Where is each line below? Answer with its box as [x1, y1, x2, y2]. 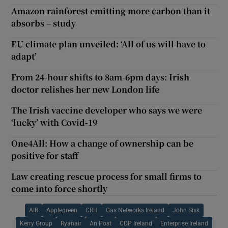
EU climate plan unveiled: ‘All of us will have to [11, 38, 206, 50]
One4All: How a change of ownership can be [11, 137, 194, 150]
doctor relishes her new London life [11, 83, 160, 96]
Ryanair [61, 220, 81, 227]
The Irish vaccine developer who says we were [11, 104, 203, 117]
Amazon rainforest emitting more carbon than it [11, 5, 211, 17]
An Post [90, 220, 111, 227]
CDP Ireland [120, 220, 152, 227]
